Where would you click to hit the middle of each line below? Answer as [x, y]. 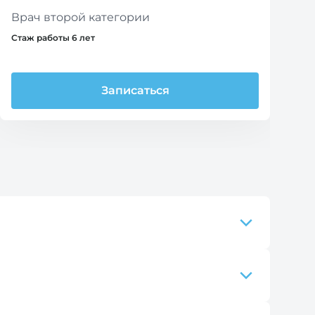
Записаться [135, 90]
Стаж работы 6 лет [53, 38]
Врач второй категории [81, 17]
